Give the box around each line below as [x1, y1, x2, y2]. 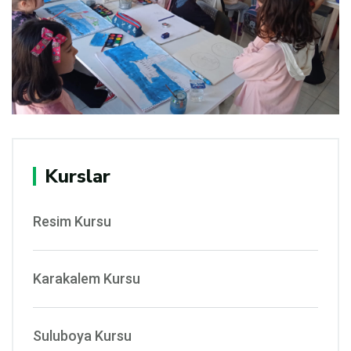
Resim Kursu [33, 212, 111, 230]
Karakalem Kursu [33, 270, 140, 287]
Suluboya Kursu [33, 327, 132, 344]
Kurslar [45, 163, 110, 189]
